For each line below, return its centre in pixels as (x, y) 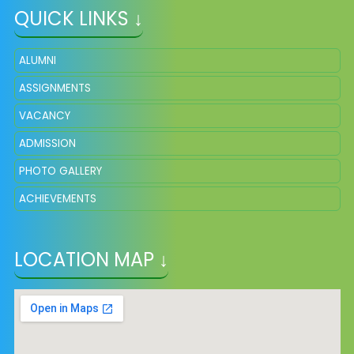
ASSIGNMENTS (55, 88)
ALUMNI (37, 60)
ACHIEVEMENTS (57, 198)
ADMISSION (47, 143)
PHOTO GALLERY (60, 171)
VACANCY (44, 115)
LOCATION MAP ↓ (91, 259)
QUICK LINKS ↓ (78, 18)
